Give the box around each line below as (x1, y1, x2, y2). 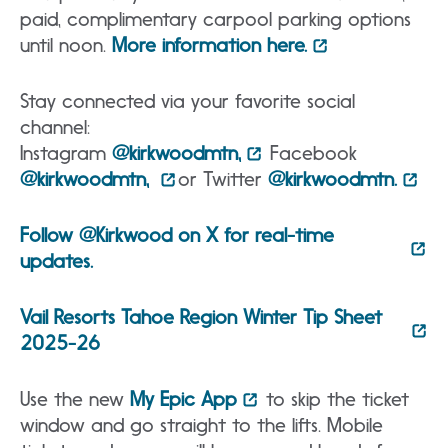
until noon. (20, 33, 112, 58)
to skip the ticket (260, 387, 409, 412)
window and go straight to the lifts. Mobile (20, 413, 383, 438)
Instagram (20, 141, 112, 166)
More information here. (112, 33, 307, 58)
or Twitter (178, 167, 268, 192)
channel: (20, 115, 90, 140)
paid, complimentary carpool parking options (20, 7, 411, 32)
